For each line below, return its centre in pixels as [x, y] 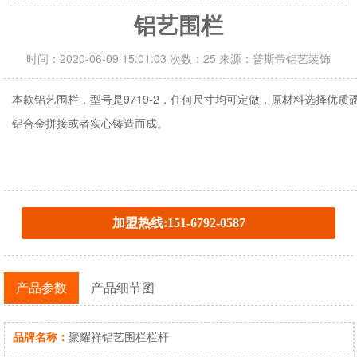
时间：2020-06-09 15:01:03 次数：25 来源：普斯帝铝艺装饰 [178, 59]
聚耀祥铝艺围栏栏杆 [119, 337]
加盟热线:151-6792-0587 [178, 223]
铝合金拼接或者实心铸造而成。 [90, 123]
